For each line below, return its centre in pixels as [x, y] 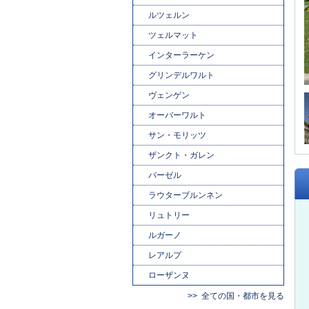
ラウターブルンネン [186, 195]
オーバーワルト [177, 115]
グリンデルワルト [181, 75]
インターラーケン [181, 55]
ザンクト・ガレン [181, 155]
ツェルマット [173, 35]
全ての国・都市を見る [243, 296]
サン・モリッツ [177, 135]
